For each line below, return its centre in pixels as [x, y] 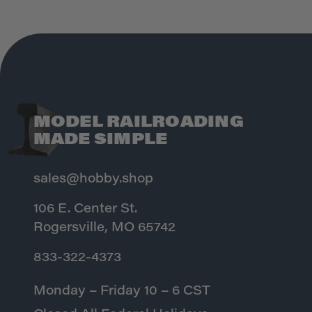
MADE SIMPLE [100, 141]
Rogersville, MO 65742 [104, 229]
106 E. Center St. [85, 210]
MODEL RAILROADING [138, 124]
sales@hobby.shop [93, 180]
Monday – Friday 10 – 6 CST [122, 292]
